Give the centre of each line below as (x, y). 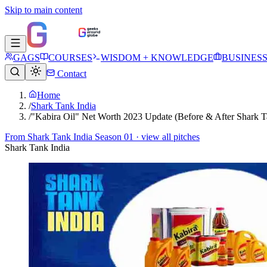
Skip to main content (44, 10)
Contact (71, 74)
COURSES (70, 58)
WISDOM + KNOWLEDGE (157, 58)
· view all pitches (167, 137)
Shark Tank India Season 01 (80, 137)
